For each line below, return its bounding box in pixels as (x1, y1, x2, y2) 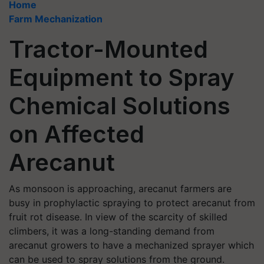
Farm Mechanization (9, 13, 103, 25)
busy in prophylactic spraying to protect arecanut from (9, 197, 255, 209)
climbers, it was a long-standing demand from (9, 225, 214, 237)
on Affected (9, 120, 144, 148)
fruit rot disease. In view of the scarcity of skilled (9, 211, 227, 223)
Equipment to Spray (9, 63, 235, 92)
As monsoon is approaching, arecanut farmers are (9, 183, 232, 194)
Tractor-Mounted (9, 35, 208, 64)
